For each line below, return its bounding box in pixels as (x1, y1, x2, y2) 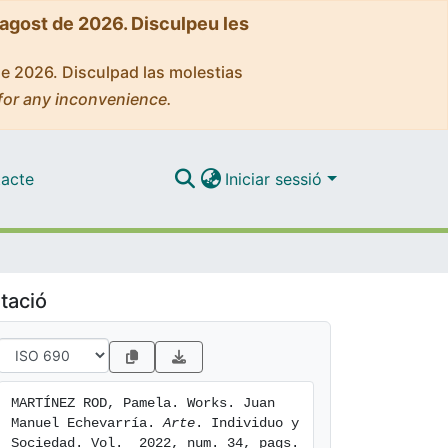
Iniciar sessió (225, 168, 328, 189)
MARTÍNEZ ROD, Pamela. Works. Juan (11, 395, 275, 411)
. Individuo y (195, 415, 299, 431)
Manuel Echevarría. (11, 415, 163, 431)
